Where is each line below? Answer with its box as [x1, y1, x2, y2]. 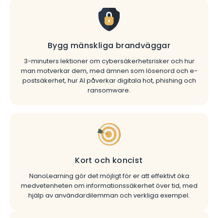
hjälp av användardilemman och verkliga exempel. [28, 191, 190, 200]
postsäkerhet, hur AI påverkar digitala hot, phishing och [22, 76, 196, 85]
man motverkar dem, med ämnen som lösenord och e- [20, 66, 198, 75]
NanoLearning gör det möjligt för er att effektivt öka [29, 171, 189, 181]
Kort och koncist [75, 155, 143, 166]
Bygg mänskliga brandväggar [47, 40, 171, 51]
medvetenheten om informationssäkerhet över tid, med [20, 181, 198, 190]
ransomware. [88, 86, 130, 95]
